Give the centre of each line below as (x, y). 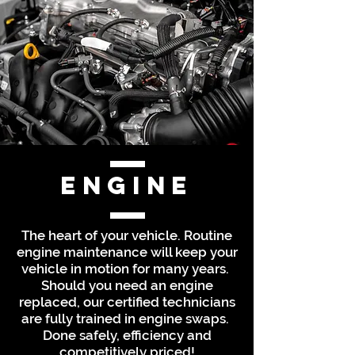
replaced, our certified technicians (127, 302)
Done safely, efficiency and (127, 335)
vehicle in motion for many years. (127, 269)
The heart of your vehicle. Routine (127, 235)
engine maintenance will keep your (127, 252)
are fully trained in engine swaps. (127, 319)
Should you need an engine (127, 285)
